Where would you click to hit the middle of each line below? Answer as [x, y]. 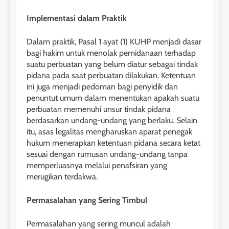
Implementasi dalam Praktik [77, 18]
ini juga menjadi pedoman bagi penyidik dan [102, 87]
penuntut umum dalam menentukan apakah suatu [113, 98]
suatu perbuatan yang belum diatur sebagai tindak [112, 64]
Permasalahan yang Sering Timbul [87, 200]
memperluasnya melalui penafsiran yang [97, 166]
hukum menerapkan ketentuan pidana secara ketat [113, 143]
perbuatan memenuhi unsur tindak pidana [99, 109]
